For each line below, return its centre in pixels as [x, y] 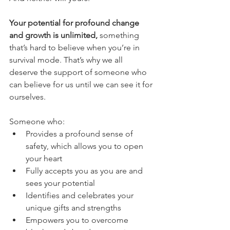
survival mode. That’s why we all [67, 60]
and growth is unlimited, [54, 35]
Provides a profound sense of [80, 134]
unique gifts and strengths [73, 208]
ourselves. [28, 97]
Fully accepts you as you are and [85, 171]
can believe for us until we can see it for [82, 85]
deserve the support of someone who [79, 72]
